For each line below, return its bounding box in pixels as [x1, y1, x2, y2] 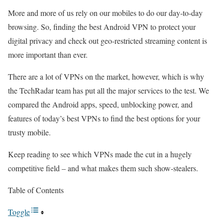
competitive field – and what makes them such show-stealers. [8, 163, 198, 173]
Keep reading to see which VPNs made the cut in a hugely [8, 149, 192, 159]
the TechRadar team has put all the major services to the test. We [8, 85, 209, 96]
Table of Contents [8, 185, 64, 195]
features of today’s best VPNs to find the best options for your [8, 113, 200, 123]
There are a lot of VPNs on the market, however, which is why [8, 71, 204, 82]
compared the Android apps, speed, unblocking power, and [8, 99, 193, 110]
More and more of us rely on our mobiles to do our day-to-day [8, 7, 203, 18]
